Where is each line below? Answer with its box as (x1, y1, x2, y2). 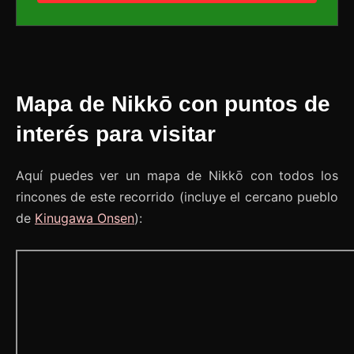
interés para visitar (16, 122, 216, 147)
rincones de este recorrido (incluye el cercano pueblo (16, 189, 338, 205)
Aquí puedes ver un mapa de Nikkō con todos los (16, 168, 338, 184)
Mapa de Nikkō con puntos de (16, 92, 330, 117)
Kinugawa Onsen (35, 210, 134, 227)
